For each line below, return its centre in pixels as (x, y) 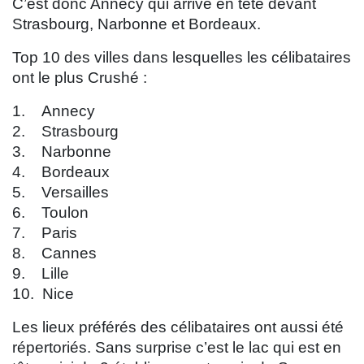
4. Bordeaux (61, 172)
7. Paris (45, 233)
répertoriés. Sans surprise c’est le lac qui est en (177, 348)
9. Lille (41, 274)
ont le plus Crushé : (80, 78)
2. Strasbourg (65, 132)
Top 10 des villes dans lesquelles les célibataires (182, 58)
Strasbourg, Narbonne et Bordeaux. (136, 24)
